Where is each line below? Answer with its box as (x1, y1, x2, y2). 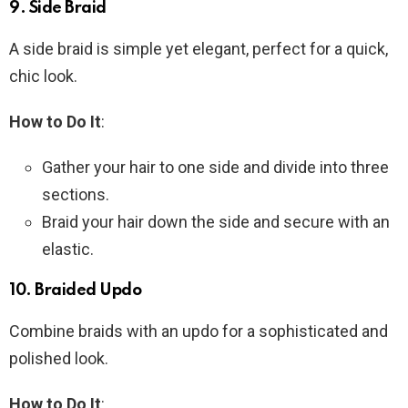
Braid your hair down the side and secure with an (42, 211, 390, 231)
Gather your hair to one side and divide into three (42, 157, 389, 177)
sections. (42, 184, 109, 204)
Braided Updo (35, 281, 142, 299)
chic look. (9, 66, 77, 86)
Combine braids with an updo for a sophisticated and (9, 321, 388, 341)
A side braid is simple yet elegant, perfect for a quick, (9, 38, 388, 58)
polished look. (9, 348, 108, 368)
